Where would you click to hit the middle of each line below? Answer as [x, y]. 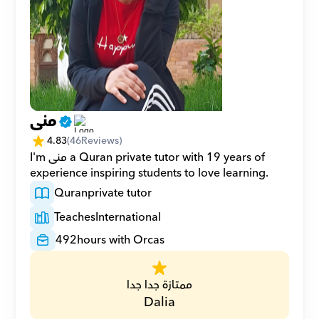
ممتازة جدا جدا [159, 285]
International [129, 217]
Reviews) [102, 141]
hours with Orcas [121, 240]
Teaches [75, 217]
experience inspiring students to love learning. [150, 173]
